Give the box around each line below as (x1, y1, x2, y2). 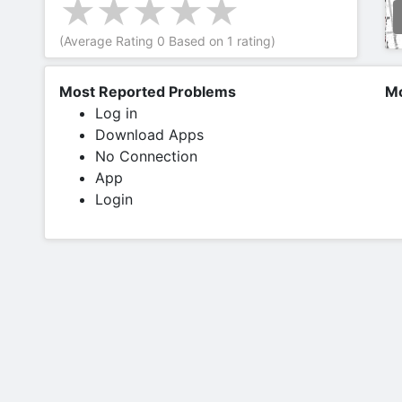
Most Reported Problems (59, 83, 236, 100)
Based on (165, 33, 227, 48)
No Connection (95, 147, 197, 165)
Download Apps (95, 126, 204, 144)
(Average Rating (59, 33, 157, 48)
